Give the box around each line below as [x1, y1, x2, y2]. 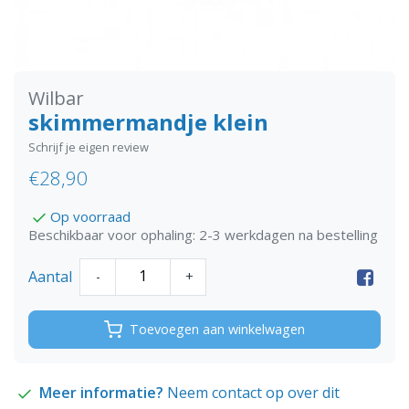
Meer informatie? [39, 382, 167, 403]
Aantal [28, 267, 72, 288]
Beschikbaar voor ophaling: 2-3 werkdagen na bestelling [28, 225, 378, 244]
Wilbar [28, 86, 84, 111]
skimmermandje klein [28, 107, 268, 138]
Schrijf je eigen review [28, 139, 149, 156]
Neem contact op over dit [167, 382, 340, 403]
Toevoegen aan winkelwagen [130, 320, 305, 339]
